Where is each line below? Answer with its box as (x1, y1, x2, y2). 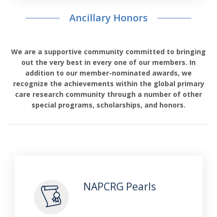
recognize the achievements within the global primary (13, 78, 204, 88)
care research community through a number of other (15, 89, 202, 99)
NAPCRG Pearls (83, 179, 156, 193)
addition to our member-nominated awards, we (25, 68, 192, 77)
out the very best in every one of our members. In (21, 57, 196, 67)
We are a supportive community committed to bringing (11, 46, 206, 56)
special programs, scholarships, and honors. (31, 100, 186, 109)
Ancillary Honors (69, 11, 148, 24)
